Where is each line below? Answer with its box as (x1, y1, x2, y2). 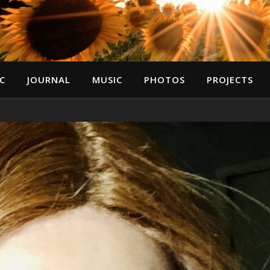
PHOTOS (143, 74, 185, 86)
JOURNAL (27, 74, 71, 86)
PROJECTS (206, 74, 253, 86)
